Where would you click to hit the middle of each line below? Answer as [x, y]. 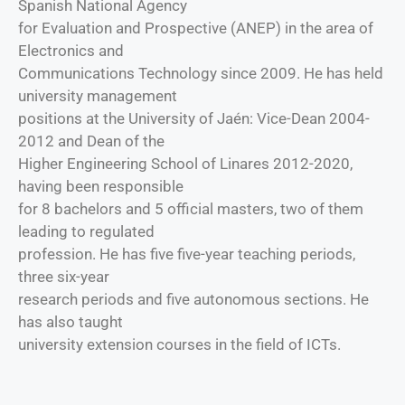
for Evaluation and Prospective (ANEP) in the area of [196, 28]
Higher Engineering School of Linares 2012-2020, [185, 164]
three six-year [64, 277]
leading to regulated [86, 232]
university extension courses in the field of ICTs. [179, 345]
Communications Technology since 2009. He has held [201, 74]
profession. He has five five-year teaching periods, [187, 254]
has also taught [71, 322]
